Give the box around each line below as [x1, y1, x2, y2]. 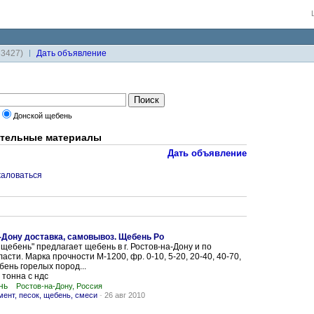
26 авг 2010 [104, 291, 145, 299]
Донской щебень [13, 111, 72, 120]
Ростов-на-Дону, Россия [16, 282, 102, 290]
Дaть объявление [36, 48, 107, 58]
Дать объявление [168, 148, 247, 158]
